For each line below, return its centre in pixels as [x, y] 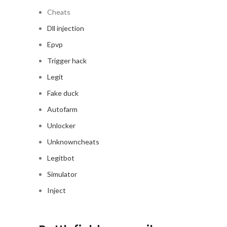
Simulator [62, 174]
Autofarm [62, 109]
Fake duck [63, 93]
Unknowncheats [73, 142]
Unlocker [61, 125]
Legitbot [61, 158]
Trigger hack [67, 61]
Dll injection [66, 28]
